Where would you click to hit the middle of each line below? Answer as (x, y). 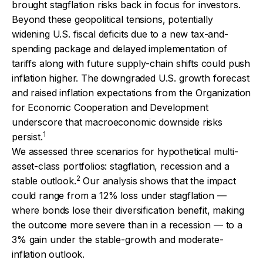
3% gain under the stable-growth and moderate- (118, 239)
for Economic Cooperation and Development (110, 107)
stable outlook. (44, 181)
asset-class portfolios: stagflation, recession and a (121, 166)
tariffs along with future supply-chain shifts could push (131, 63)
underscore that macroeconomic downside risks (117, 122)
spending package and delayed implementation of (119, 48)
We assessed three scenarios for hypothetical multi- (125, 151)
